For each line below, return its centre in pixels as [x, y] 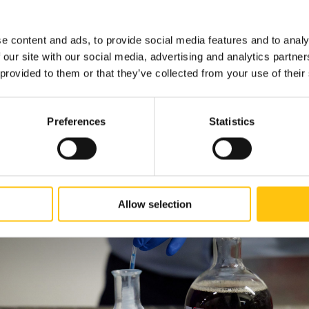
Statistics [232, 121]
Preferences [77, 121]
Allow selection [154, 204]
